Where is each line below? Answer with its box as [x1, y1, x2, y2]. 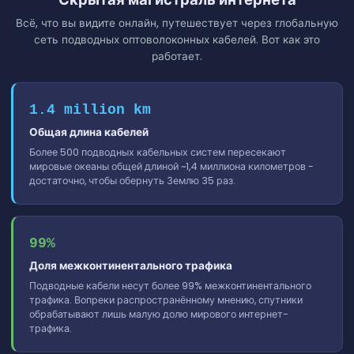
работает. [152, 48, 202, 64]
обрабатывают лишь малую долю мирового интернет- [29, 307, 288, 321]
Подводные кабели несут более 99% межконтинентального [29, 278, 311, 292]
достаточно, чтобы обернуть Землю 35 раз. [29, 173, 235, 187]
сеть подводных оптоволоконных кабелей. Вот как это [34, 32, 320, 47]
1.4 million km [29, 101, 151, 118]
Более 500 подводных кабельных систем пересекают [29, 145, 286, 159]
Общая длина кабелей [29, 124, 149, 140]
